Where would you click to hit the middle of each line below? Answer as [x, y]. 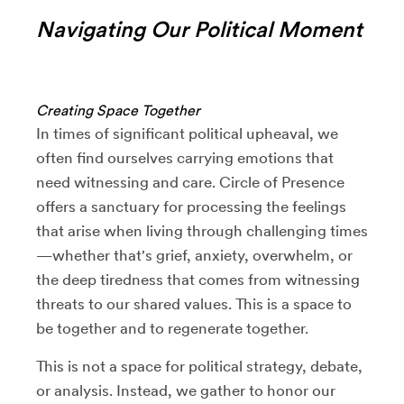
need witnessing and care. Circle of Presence [190, 182]
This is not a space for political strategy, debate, [199, 366]
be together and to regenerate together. [172, 328]
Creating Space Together [118, 110]
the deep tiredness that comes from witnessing [198, 279]
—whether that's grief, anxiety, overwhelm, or [194, 255]
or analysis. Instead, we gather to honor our [186, 390]
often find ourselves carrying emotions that [185, 157]
